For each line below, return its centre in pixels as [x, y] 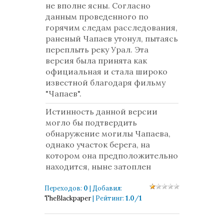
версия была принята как [96, 60]
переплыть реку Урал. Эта [97, 49]
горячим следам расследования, [111, 27]
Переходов [62, 188]
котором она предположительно [112, 155]
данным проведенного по [97, 16]
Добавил [106, 188]
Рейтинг [109, 198]
